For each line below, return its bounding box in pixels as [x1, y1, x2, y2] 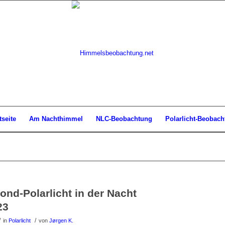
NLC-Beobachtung [95, 115, 152, 123]
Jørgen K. [49, 217, 73, 223]
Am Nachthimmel [29, 115, 83, 123]
